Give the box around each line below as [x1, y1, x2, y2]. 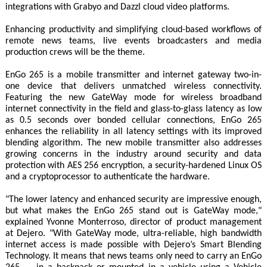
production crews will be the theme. [5, 48, 145, 58]
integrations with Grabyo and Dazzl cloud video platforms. [5, 2, 229, 13]
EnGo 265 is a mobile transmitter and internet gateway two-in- [5, 70, 262, 80]
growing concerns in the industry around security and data [5, 150, 262, 160]
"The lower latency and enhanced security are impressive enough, [5, 195, 262, 205]
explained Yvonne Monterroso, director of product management [5, 218, 262, 228]
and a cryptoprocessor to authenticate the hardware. [5, 172, 210, 182]
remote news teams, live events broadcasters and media [5, 36, 262, 46]
